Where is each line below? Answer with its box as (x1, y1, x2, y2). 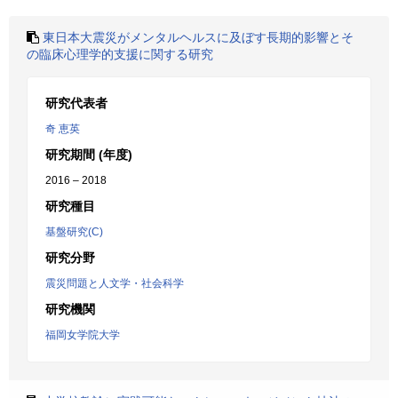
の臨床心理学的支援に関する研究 (27, 47, 213, 61)
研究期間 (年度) (45, 147, 132, 162)
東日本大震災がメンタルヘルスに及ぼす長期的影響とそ (43, 30, 354, 44)
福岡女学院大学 (45, 329, 120, 341)
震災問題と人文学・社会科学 (45, 277, 184, 290)
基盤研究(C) (45, 226, 103, 238)
